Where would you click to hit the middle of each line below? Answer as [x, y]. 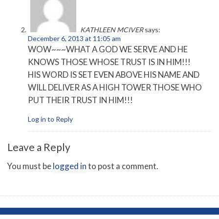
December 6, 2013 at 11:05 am [74, 39]
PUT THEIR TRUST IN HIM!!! [80, 100]
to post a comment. [122, 166]
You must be [30, 166]
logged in [70, 166]
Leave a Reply [39, 147]
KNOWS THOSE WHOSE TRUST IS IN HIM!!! [109, 62]
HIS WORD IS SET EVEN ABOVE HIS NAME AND [114, 75]
